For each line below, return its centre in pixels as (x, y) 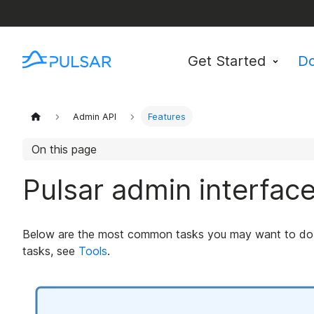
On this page (64, 149)
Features (166, 116)
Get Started (227, 61)
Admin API (95, 116)
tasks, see (50, 251)
